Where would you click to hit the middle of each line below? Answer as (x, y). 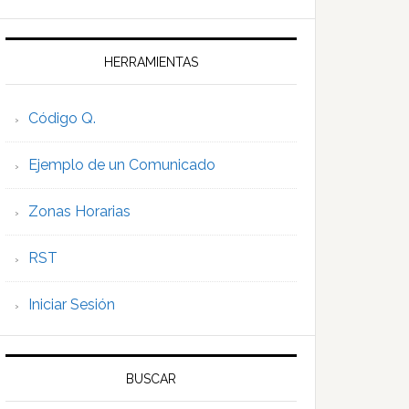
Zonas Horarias (79, 212)
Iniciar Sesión (72, 305)
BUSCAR (151, 379)
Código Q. (62, 119)
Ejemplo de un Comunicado (122, 165)
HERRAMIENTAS (151, 63)
